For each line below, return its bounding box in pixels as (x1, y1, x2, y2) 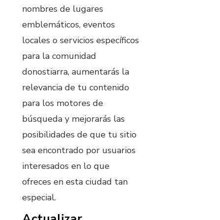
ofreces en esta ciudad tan (22, 175, 128, 188)
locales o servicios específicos (22, 34, 139, 46)
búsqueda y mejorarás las (22, 112, 125, 125)
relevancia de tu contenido (22, 81, 129, 93)
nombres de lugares (22, 2, 103, 15)
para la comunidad (22, 50, 96, 62)
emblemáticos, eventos (22, 18, 115, 30)
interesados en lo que (22, 160, 110, 172)
